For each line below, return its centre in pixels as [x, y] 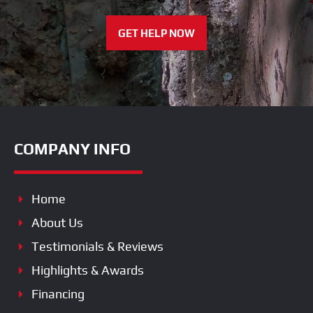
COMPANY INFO [72, 148]
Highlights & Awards [88, 270]
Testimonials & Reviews [97, 246]
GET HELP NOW [156, 33]
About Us [57, 222]
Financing [58, 293]
